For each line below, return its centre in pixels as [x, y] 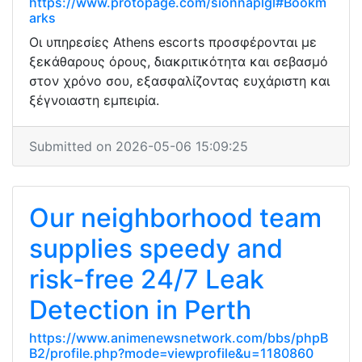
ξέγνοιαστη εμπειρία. [94, 100]
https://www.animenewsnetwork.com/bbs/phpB [179, 338]
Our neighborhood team [175, 218]
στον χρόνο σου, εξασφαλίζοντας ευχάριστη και [179, 81]
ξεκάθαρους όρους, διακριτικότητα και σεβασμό [179, 61]
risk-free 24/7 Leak [147, 279]
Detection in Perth [140, 310]
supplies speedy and [156, 248]
